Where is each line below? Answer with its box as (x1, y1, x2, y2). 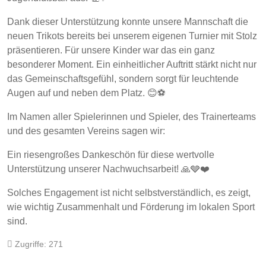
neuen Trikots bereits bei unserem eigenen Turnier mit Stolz (7, 31, 257, 42)
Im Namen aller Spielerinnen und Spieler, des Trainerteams (7, 112, 256, 122)
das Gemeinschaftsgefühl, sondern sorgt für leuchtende (7, 74, 239, 84)
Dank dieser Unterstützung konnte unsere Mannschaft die (7, 17, 248, 27)
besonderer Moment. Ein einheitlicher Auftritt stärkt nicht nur (7, 59, 256, 70)
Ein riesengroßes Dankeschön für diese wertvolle (7, 150, 214, 160)
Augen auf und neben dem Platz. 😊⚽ (7, 88, 166, 99)
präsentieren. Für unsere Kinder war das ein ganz (7, 45, 215, 56)
